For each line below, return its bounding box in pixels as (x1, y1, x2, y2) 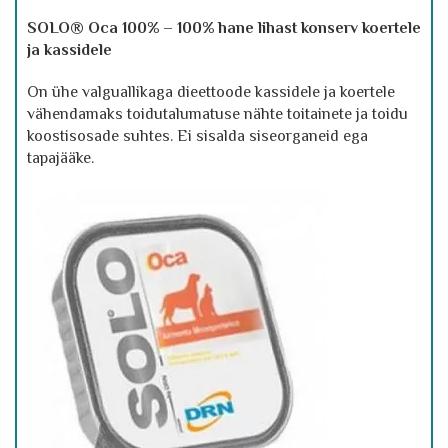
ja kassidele (27, 41, 112, 59)
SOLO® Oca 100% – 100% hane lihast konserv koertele (27, 19, 421, 37)
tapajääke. (27, 149, 94, 167)
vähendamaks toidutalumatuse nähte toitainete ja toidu (27, 105, 408, 123)
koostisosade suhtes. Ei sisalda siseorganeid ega (27, 127, 368, 145)
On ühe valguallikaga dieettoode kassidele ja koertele (27, 83, 395, 101)
